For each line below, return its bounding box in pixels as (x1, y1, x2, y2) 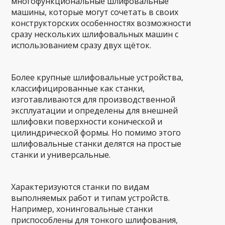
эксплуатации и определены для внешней (11, 105, 178, 117)
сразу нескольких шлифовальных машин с (11, 29, 179, 40)
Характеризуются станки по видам (11, 181, 150, 193)
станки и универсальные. (11, 149, 111, 161)
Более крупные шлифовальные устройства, (11, 72, 184, 83)
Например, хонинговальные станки (11, 203, 153, 215)
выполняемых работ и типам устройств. (11, 192, 170, 204)
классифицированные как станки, (11, 83, 145, 94)
